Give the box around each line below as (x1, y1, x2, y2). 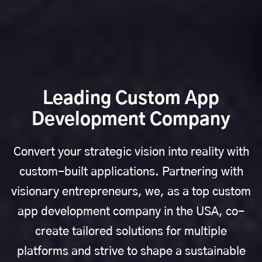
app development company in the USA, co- (18, 205, 244, 218)
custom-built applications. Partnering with (19, 166, 243, 178)
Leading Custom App (43, 89, 219, 108)
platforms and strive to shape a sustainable (16, 245, 246, 257)
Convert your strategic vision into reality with (13, 146, 249, 158)
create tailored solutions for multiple (35, 225, 227, 237)
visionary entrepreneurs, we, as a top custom (11, 185, 251, 198)
